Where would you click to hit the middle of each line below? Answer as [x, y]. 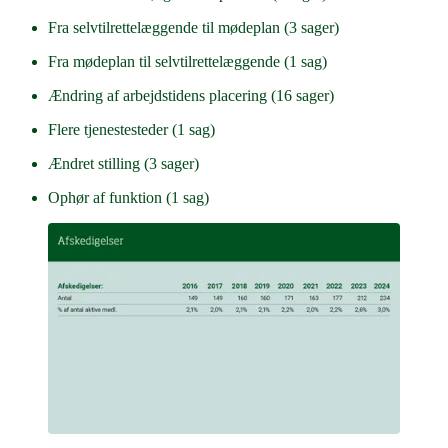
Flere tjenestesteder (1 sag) [131, 130]
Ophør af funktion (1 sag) [128, 198]
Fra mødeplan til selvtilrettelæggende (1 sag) [187, 62]
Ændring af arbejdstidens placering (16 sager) [191, 96]
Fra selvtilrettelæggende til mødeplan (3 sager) [193, 28]
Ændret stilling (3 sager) [123, 164]
